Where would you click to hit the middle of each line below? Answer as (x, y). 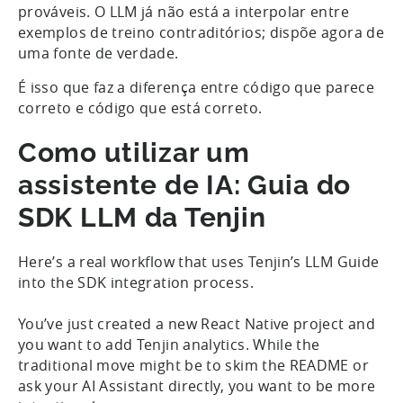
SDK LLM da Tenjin (142, 217)
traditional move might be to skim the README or (193, 365)
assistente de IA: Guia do (184, 184)
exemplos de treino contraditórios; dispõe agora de (201, 32)
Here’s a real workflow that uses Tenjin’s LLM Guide (199, 261)
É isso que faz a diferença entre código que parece (196, 87)
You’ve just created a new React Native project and (197, 323)
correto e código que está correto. (140, 107)
